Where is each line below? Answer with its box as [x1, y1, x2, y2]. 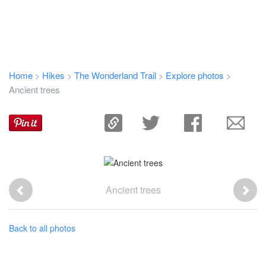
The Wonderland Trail [74, 69, 156, 81]
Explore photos [166, 69, 224, 81]
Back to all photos [9, 222, 75, 235]
